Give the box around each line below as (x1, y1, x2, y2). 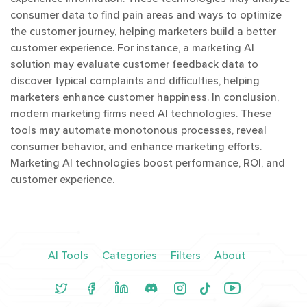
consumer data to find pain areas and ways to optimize (10, 8, 282, 22)
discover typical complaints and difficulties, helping (10, 73, 260, 88)
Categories (102, 249, 157, 262)
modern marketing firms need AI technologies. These (10, 106, 271, 121)
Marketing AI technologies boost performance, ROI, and (10, 156, 285, 170)
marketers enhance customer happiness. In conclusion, (10, 90, 279, 104)
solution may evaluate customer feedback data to (10, 57, 258, 71)
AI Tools (48, 249, 88, 262)
